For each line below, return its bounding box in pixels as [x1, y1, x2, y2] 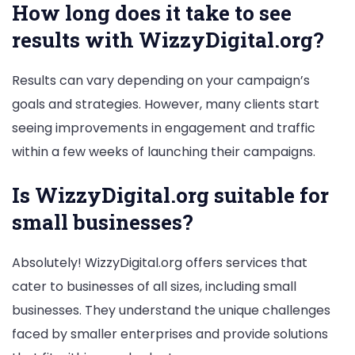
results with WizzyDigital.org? [12, 26, 324, 54]
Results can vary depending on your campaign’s [12, 71, 310, 90]
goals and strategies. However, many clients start [12, 95, 319, 114]
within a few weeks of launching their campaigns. [12, 143, 315, 162]
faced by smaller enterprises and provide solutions [12, 324, 328, 343]
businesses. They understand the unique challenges [12, 300, 330, 319]
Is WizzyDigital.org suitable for [12, 181, 329, 208]
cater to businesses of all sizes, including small [12, 277, 296, 296]
